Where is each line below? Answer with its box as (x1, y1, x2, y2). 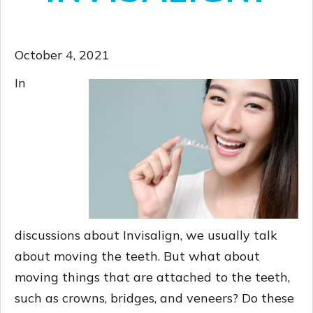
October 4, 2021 (15, 46, 110, 63)
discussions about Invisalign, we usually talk (15, 226, 277, 243)
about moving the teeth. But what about (15, 247, 260, 264)
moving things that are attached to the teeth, (15, 268, 290, 285)
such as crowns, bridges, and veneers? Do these (15, 289, 294, 306)
